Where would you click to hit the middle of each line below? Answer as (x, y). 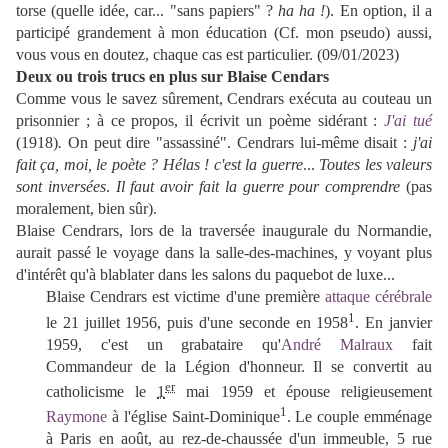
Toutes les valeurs (376, 165)
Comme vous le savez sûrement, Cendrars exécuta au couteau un (224, 99)
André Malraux (337, 344)
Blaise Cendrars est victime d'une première (185, 297)
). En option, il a (379, 11)
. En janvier (394, 322)
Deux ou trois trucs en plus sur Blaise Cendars (172, 77)
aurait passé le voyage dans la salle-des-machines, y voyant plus (224, 253)
